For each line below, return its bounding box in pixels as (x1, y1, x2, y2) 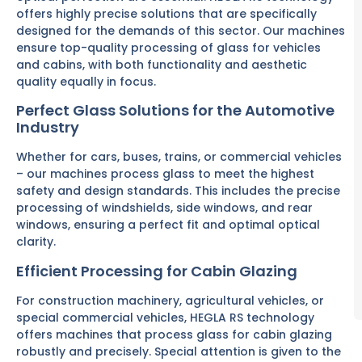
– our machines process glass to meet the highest (16, 166, 314, 183)
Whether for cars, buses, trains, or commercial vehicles (16, 149, 342, 166)
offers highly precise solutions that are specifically (16, 6, 317, 22)
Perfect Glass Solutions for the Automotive (16, 100, 335, 121)
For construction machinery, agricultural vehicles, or (16, 292, 324, 309)
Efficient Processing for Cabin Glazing (16, 260, 297, 281)
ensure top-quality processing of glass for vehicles (16, 40, 321, 56)
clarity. (16, 234, 56, 250)
